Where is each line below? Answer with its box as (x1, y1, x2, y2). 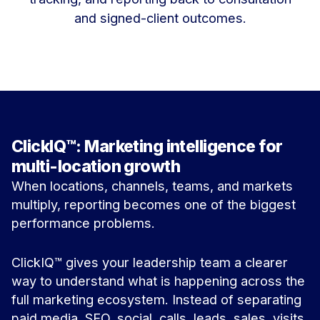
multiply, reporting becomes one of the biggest (11, 196, 296, 212)
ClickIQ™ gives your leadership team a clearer (11, 254, 288, 271)
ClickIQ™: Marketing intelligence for (11, 136, 283, 156)
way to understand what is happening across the (11, 273, 305, 289)
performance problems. (11, 214, 155, 231)
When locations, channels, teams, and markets (11, 177, 293, 194)
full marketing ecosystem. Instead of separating (11, 291, 301, 308)
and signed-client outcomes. (74, 9, 246, 26)
